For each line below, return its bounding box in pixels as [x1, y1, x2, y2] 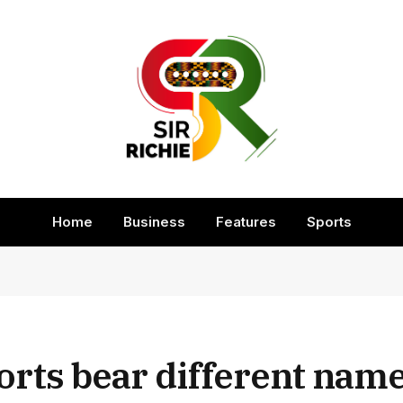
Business [122, 213, 185, 230]
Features [215, 213, 276, 230]
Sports [306, 213, 352, 230]
